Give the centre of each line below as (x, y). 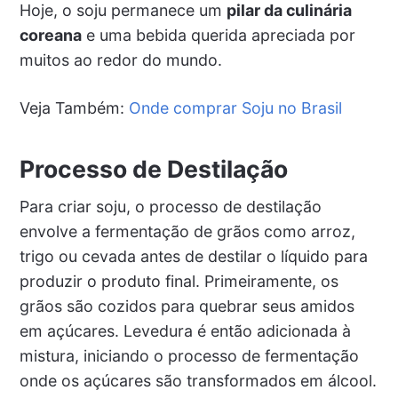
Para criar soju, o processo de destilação (170, 207)
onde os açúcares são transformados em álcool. (198, 381)
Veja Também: (74, 108)
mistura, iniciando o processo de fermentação (189, 356)
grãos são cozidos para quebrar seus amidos (187, 306)
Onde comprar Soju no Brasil (235, 108)
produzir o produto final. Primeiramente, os (179, 282)
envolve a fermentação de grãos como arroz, (187, 232)
